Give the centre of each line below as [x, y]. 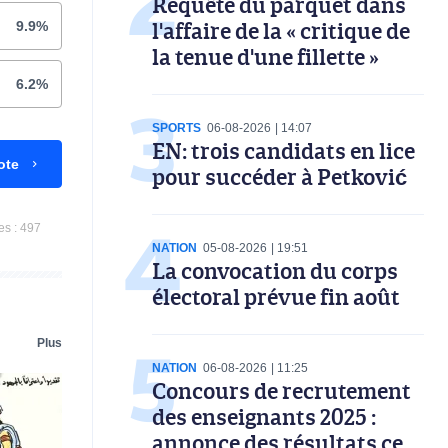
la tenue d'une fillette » [265, 56]
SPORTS [176, 127]
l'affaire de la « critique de [281, 30]
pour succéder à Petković [279, 176]
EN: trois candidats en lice [283, 150]
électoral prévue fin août [276, 296]
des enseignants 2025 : [264, 416]
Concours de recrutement [281, 390]
